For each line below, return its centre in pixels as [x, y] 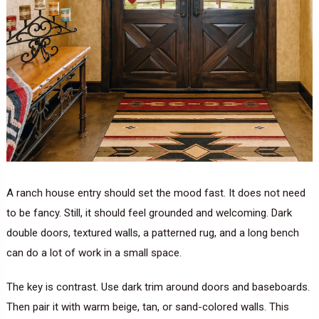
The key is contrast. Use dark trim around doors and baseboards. [158, 287]
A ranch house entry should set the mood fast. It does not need [156, 193]
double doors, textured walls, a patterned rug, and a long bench [152, 232]
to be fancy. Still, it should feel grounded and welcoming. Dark [149, 213]
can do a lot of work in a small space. [94, 252]
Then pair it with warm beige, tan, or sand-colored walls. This [147, 307]
